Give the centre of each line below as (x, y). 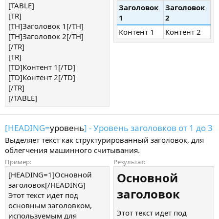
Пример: (18, 162)
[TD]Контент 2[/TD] (42, 77)
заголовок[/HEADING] (47, 185)
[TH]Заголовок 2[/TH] (46, 36)
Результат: (129, 162)
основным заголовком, (50, 205)
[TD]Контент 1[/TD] (42, 67)
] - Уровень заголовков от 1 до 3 (148, 128)
